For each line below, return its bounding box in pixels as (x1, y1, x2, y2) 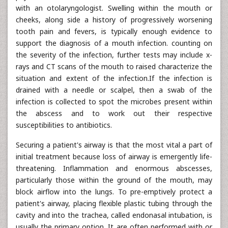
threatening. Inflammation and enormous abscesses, (16, 163, 212, 173)
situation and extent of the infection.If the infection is (16, 73, 212, 83)
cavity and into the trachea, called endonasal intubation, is (16, 210, 212, 220)
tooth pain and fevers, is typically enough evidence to (16, 26, 212, 36)
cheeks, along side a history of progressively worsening (16, 15, 212, 24)
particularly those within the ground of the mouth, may (16, 175, 212, 185)
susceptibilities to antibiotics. (16, 120, 112, 130)
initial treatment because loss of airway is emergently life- (16, 152, 212, 161)
